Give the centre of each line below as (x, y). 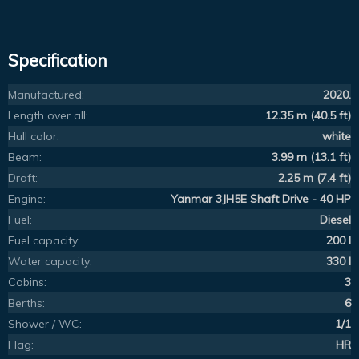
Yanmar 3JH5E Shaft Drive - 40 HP (261, 199)
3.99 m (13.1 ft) (311, 157)
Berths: (26, 303)
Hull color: (34, 137)
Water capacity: (50, 262)
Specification (58, 60)
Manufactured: (46, 95)
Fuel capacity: (44, 241)
